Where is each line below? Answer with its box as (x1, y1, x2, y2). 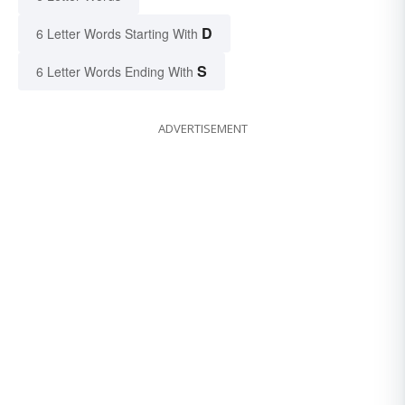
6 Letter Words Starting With (36, 24, 198, 43)
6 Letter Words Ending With (36, 62, 193, 81)
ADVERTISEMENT (157, 120, 248, 137)
